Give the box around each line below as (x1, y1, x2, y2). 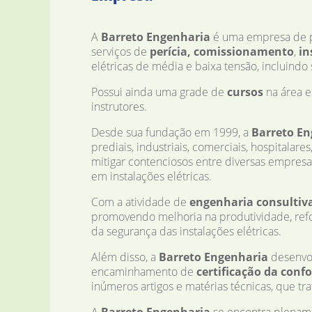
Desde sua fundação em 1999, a (91, 125, 251, 141)
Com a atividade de (91, 194, 189, 210)
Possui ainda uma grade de (91, 84, 227, 100)
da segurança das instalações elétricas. (91, 224, 281, 240)
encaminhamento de (91, 264, 196, 280)
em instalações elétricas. (91, 169, 212, 185)
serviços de (91, 44, 150, 60)
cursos (226, 84, 263, 100)
